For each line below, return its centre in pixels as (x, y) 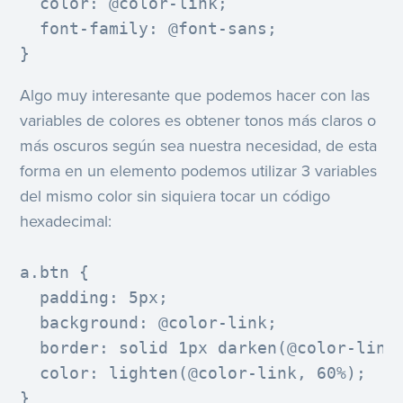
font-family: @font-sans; (149, 29)
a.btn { (55, 272)
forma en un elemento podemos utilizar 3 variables (199, 171)
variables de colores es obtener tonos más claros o (198, 121)
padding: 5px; (94, 297)
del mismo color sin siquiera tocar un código (175, 197)
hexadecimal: (66, 222)
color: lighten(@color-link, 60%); (193, 372)
